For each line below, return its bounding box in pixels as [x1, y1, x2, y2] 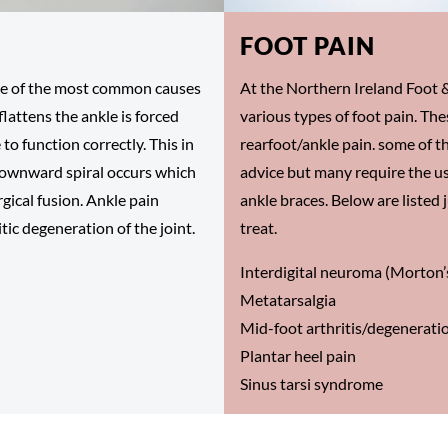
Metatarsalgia [240, 289, 336, 309]
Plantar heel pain [240, 345, 356, 365]
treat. [240, 217, 277, 237]
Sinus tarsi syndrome [240, 373, 383, 393]
